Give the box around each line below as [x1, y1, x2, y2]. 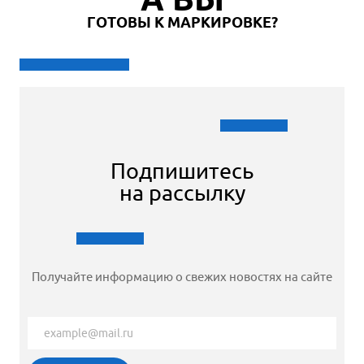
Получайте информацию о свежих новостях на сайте [32, 269, 332, 284]
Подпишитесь [110, 157, 253, 184]
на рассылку [119, 179, 245, 206]
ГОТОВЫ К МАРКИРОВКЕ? [86, 13, 278, 31]
